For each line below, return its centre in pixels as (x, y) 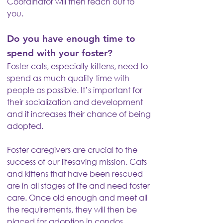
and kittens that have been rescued (75, 173)
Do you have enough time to (71, 39)
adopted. (26, 126)
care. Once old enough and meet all (77, 197)
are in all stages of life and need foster (78, 185)
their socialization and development (75, 102)
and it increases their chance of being (79, 114)
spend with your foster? (60, 53)
